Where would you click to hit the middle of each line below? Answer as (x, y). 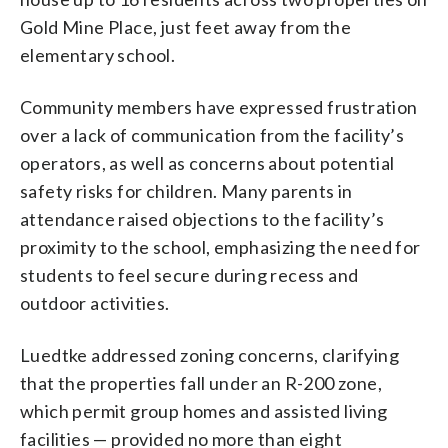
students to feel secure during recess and (189, 274)
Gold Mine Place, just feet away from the (185, 26)
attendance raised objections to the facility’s (202, 218)
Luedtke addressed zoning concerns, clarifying (209, 354)
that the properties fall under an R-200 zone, (201, 382)
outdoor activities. (95, 302)
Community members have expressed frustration (219, 106)
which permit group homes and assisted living (204, 410)
